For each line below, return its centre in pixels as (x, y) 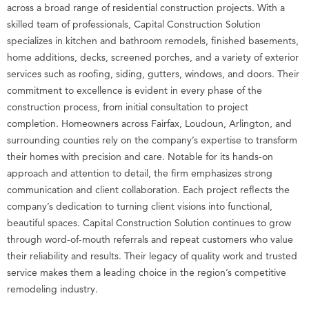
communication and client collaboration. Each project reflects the (148, 189)
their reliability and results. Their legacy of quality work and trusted (152, 256)
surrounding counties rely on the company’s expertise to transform (152, 140)
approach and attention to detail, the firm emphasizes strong (140, 173)
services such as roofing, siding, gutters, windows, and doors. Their (153, 73)
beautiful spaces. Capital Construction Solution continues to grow (149, 222)
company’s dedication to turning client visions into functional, (140, 206)
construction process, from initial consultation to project (128, 107)
